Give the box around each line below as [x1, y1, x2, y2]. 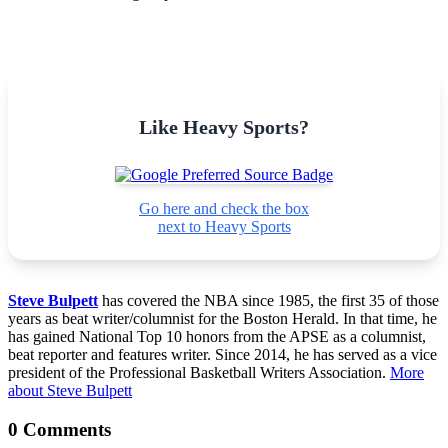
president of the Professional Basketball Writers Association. [8, 363, 390, 381]
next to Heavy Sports [157, 217, 291, 235]
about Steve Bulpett [8, 381, 132, 399]
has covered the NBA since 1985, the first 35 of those [98, 291, 439, 309]
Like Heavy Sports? [139, 115, 309, 138]
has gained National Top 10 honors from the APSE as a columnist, [8, 327, 426, 345]
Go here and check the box [139, 199, 309, 217]
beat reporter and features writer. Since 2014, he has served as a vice [8, 345, 437, 363]
